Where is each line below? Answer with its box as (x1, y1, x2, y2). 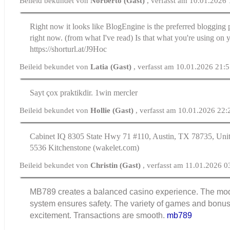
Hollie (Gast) (90, 106, 136, 114)
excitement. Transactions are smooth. (30, 210, 167, 220)
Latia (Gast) (90, 62, 134, 71)
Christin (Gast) (90, 161, 143, 169)
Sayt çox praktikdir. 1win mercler (30, 88, 138, 97)
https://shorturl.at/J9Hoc (30, 44, 107, 53)
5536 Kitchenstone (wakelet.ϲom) (30, 143, 140, 152)
